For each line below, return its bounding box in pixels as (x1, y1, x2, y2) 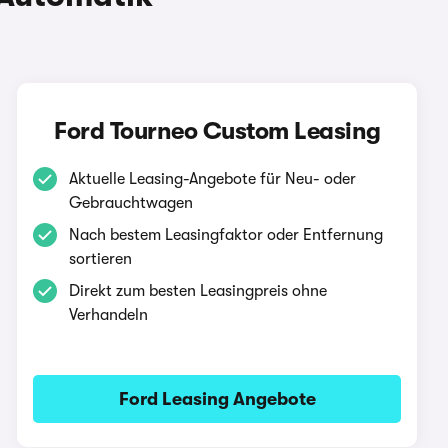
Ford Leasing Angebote (118, 389, 316, 409)
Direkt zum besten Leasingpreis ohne (69, 282, 328, 300)
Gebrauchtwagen (69, 194, 194, 212)
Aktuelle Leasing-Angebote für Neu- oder (69, 170, 357, 188)
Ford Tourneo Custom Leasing (54, 117, 381, 145)
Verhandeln (69, 306, 149, 324)
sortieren (69, 250, 133, 268)
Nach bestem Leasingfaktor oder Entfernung (69, 226, 384, 244)
